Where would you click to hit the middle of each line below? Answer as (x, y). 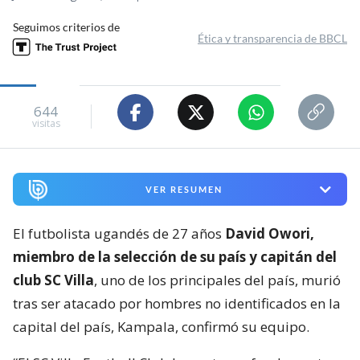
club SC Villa (53, 280)
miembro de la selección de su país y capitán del (175, 257)
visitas (46, 123)
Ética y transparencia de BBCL (272, 39)
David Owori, (270, 234)
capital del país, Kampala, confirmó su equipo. (161, 327)
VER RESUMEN (184, 190)
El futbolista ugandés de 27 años (119, 234)
